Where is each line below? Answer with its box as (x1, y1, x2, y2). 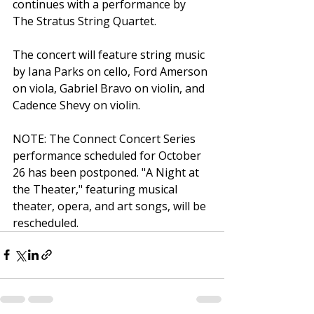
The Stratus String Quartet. (13, 13, 156, 29)
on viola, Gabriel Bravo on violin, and (13, 80, 207, 96)
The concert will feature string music (13, 46, 207, 62)
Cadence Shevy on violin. (13, 97, 140, 113)
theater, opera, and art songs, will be (13, 198, 209, 214)
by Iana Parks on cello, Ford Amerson (13, 63, 210, 79)
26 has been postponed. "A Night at (13, 164, 202, 180)
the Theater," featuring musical (13, 181, 180, 197)
